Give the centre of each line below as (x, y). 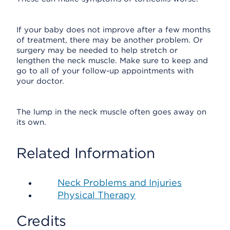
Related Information (86, 153)
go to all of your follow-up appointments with (105, 71)
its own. (31, 122)
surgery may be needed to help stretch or (97, 50)
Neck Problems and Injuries (120, 183)
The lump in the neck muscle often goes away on (111, 112)
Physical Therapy (97, 195)
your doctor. (40, 81)
